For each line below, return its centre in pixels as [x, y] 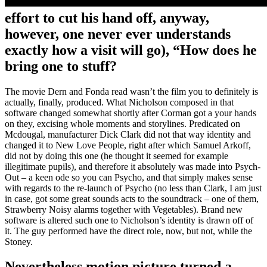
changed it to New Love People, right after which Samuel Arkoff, [128, 145]
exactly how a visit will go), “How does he [131, 50]
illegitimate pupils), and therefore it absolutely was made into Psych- [133, 166]
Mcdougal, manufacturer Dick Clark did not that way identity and [128, 134]
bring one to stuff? [61, 66]
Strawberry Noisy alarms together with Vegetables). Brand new [124, 209]
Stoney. [19, 241]
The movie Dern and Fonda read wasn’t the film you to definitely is [131, 91]
